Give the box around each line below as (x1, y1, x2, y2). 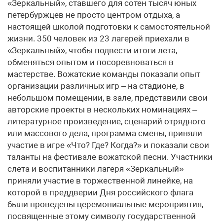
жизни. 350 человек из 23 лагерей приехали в (7, 34, 189, 43)
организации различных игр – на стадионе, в (7, 81, 184, 91)
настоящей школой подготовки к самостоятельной (7, 22, 210, 32)
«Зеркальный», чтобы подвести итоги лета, (7, 45, 177, 55)
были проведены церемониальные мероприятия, (7, 199, 203, 209)
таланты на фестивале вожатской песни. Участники (7, 152, 213, 162)
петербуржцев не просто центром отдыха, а (7, 10, 180, 20)
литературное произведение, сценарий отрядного (7, 116, 206, 126)
